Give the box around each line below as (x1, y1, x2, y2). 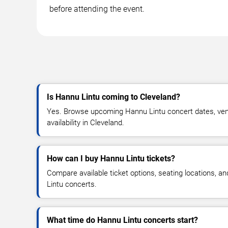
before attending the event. (49, 4, 145, 14)
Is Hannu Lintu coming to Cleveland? (47, 92, 180, 102)
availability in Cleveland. (47, 118, 124, 127)
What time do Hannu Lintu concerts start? (47, 215, 198, 225)
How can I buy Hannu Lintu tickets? (47, 153, 175, 163)
